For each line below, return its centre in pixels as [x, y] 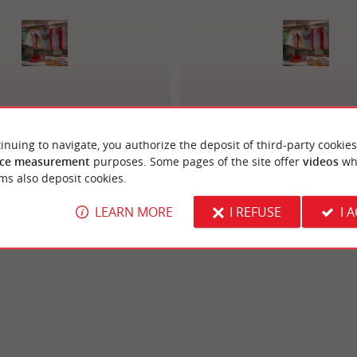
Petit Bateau [306, 112]
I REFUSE [255, 212]
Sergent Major [44, 112]
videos [320, 161]
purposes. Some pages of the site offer [196, 161]
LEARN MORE [133, 212]
